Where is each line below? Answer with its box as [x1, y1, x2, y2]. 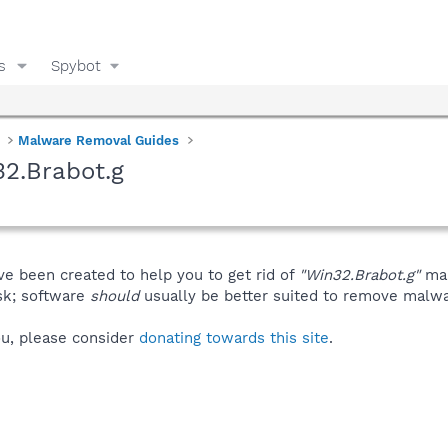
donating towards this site [139, 328, 329, 347]
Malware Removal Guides [18, 132, 180, 148]
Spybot [50, 56, 101, 75]
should [90, 286, 139, 305]
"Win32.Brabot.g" [299, 265, 420, 284]
